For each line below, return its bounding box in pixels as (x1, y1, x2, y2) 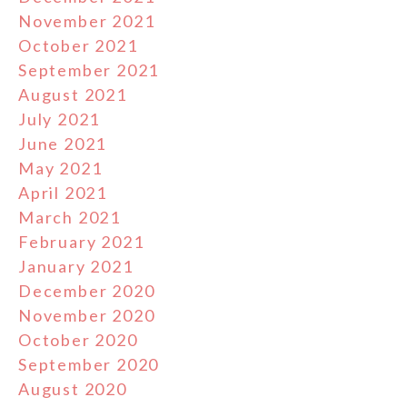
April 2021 (18, 183, 107, 203)
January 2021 (18, 256, 134, 277)
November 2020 (18, 305, 155, 326)
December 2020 (18, 281, 155, 302)
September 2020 (18, 354, 160, 375)
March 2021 (18, 207, 121, 228)
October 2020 (18, 330, 138, 351)
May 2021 (18, 158, 103, 179)
